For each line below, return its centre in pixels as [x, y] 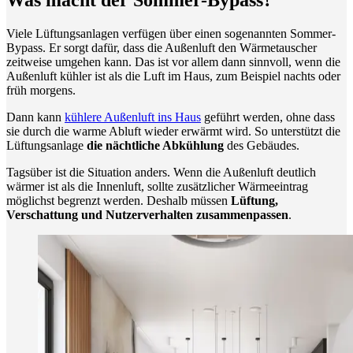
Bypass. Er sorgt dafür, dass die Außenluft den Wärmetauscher [162, 47]
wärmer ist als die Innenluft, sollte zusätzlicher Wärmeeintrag [157, 186]
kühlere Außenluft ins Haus [133, 117]
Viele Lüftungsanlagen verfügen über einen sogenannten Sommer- [171, 33]
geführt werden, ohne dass [268, 117]
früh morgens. [41, 90]
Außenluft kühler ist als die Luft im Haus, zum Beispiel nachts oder [173, 76]
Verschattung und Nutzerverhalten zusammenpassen [147, 214]
